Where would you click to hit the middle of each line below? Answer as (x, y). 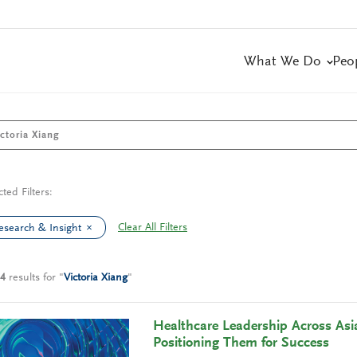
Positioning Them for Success (241, 343)
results (24, 278)
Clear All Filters (153, 228)
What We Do (282, 62)
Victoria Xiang (96, 278)
